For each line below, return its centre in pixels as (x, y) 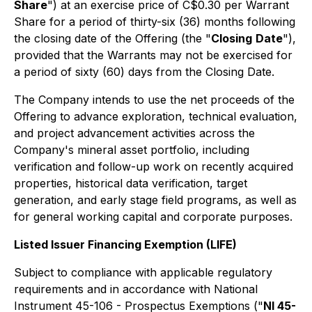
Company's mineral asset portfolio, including (132, 150)
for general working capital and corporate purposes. (153, 217)
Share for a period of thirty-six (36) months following (155, 22)
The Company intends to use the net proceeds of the (154, 100)
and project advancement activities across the (134, 133)
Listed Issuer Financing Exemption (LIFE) (125, 244)
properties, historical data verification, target (131, 183)
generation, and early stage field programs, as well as (155, 200)
